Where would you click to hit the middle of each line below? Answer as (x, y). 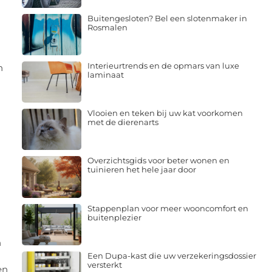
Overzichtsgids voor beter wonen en (158, 161)
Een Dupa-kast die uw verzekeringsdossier (172, 255)
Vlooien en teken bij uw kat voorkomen (165, 113)
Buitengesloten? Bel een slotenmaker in (167, 18)
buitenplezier (114, 217)
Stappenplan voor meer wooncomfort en (168, 208)
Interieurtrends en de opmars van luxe (163, 65)
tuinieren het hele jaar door (141, 170)
